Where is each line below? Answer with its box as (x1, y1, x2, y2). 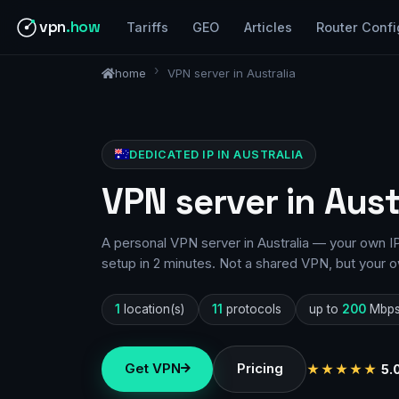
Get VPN (124, 360, 181, 378)
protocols (223, 301, 282, 316)
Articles (243, 20, 292, 36)
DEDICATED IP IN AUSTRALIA (129, 147, 304, 161)
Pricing (236, 360, 283, 378)
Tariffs (126, 20, 169, 36)
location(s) (120, 301, 185, 316)
